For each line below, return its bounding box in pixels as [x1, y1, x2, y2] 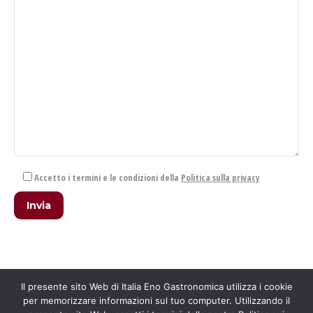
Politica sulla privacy [181, 170, 260, 184]
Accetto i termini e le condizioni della [34, 170, 181, 184]
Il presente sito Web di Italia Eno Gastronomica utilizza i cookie [20, 281, 293, 292]
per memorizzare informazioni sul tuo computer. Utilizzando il [23, 295, 290, 306]
